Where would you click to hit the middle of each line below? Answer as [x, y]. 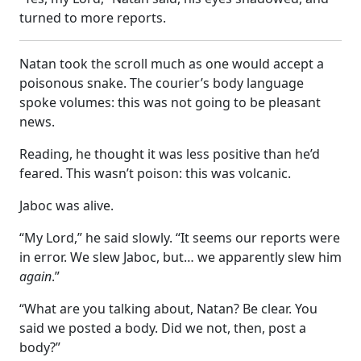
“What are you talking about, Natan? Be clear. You [168, 308]
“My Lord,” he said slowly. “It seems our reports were [180, 237]
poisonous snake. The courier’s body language [162, 83]
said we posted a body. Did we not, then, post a [163, 328]
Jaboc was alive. [66, 205]
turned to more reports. [93, 17]
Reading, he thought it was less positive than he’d [170, 154]
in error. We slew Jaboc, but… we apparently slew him [180, 257]
